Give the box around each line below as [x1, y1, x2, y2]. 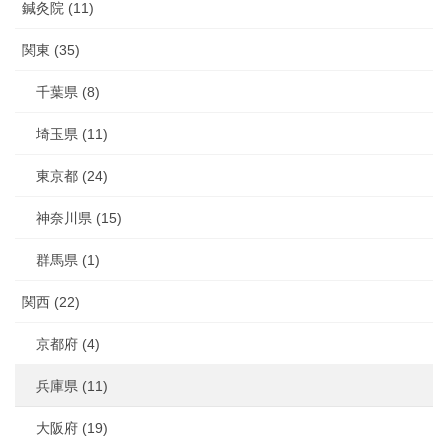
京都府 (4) [36, 336, 100, 353]
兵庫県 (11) [36, 378, 108, 395]
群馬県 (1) [36, 252, 100, 269]
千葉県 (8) [36, 84, 100, 101]
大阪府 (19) [36, 420, 108, 437]
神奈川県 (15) [36, 210, 122, 227]
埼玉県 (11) [36, 126, 108, 143]
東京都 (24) [36, 168, 108, 185]
